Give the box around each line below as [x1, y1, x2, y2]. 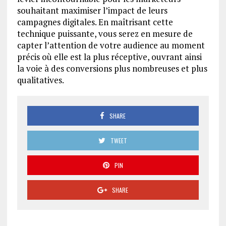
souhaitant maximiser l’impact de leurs [17, 4, 167, 16]
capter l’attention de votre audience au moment [17, 39, 205, 51]
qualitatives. [17, 74, 64, 86]
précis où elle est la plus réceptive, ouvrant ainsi [17, 50, 202, 63]
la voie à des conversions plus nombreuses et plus [17, 62, 207, 74]
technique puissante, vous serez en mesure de [17, 27, 193, 39]
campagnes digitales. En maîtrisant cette [17, 16, 173, 28]
